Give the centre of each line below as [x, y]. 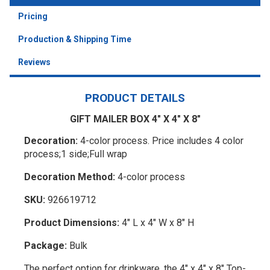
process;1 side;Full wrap [76, 154]
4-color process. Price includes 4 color [161, 140]
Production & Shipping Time [75, 39]
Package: [46, 245]
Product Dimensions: [72, 222]
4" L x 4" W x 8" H [157, 222]
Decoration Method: [70, 177]
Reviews [34, 62]
